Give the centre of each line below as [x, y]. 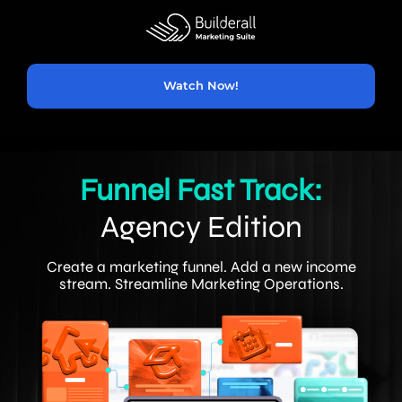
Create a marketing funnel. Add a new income [201, 267]
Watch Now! [201, 86]
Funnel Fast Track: [201, 190]
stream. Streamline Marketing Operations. [201, 284]
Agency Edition [201, 227]
